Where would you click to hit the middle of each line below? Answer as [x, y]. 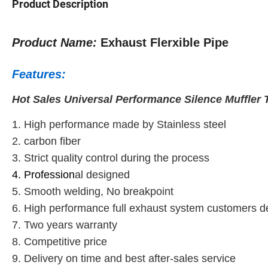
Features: [39, 74]
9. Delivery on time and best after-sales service [124, 258]
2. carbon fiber [48, 141]
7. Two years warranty [66, 225]
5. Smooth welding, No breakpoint [94, 191]
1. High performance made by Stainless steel [119, 124]
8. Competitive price [61, 241]
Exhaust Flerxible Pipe [163, 42]
